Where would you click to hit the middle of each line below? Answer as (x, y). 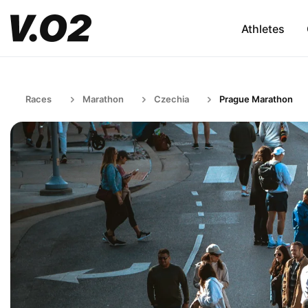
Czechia (172, 99)
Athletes (263, 29)
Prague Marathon (256, 99)
